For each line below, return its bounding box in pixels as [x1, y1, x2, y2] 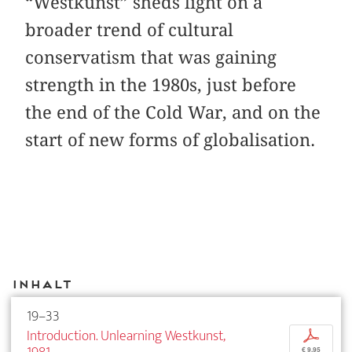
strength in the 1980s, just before [25, 74, 297, 95]
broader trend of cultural [25, 19, 234, 40]
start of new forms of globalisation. [25, 129, 316, 150]
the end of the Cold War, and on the [25, 101, 321, 123]
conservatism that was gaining [25, 46, 277, 68]
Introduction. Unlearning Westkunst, [27, 323, 225, 348]
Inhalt [11, 277, 71, 291]
